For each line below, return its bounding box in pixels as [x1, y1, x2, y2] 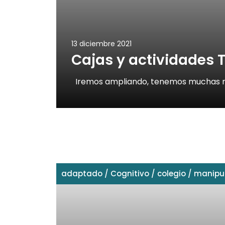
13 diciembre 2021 [71, 39, 132, 49]
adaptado [61, 168, 102, 179]
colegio [157, 168, 186, 179]
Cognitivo [110, 168, 149, 179]
